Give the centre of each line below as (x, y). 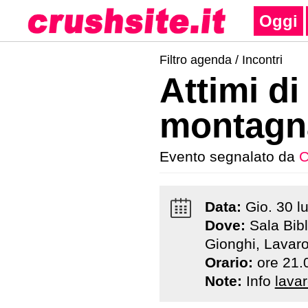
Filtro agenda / (201, 60)
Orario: (231, 262)
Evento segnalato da (229, 156)
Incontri (262, 60)
